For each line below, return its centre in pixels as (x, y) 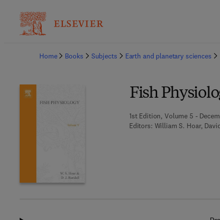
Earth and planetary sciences (168, 56)
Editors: (141, 126)
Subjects (104, 56)
